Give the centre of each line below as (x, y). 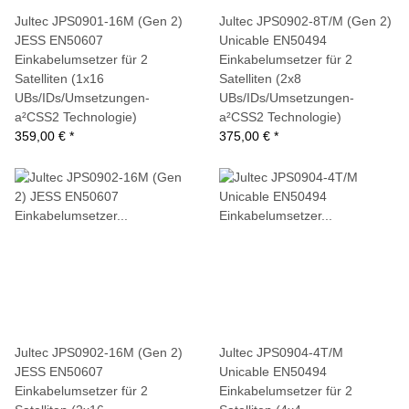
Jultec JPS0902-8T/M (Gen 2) (305, 21)
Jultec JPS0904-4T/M (281, 352)
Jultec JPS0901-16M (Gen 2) (99, 21)
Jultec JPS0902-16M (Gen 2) (99, 352)
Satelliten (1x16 (59, 79)
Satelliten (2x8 (260, 79)
